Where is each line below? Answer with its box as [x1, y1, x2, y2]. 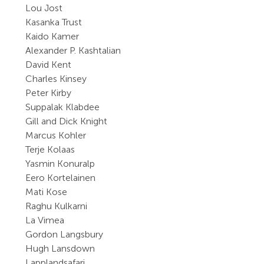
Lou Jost [25, 2, 63, 14]
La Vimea [25, 214, 65, 226]
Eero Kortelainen [25, 172, 96, 183]
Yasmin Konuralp [25, 158, 95, 169]
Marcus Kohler [25, 130, 87, 141]
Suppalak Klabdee [25, 101, 100, 113]
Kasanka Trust [25, 16, 82, 28]
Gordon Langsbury [25, 229, 104, 240]
